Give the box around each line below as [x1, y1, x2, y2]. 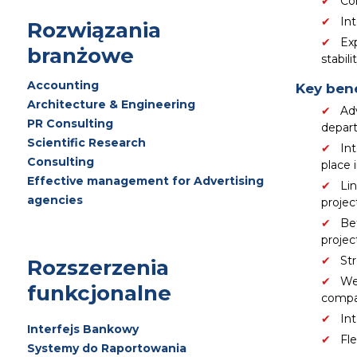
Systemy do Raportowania [27, 341, 186, 355]
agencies [27, 193, 83, 207]
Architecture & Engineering [27, 97, 195, 112]
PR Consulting [27, 116, 113, 131]
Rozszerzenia [27, 255, 169, 280]
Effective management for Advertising [27, 174, 264, 188]
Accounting [27, 78, 99, 92]
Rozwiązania [27, 18, 161, 43]
